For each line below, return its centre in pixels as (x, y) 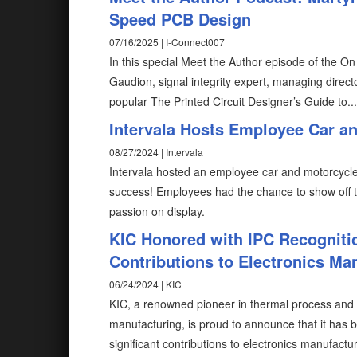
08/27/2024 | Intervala (156, 151)
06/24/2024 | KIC (145, 284)
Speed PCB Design (180, 18)
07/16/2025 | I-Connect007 (167, 41)
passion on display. (157, 211)
